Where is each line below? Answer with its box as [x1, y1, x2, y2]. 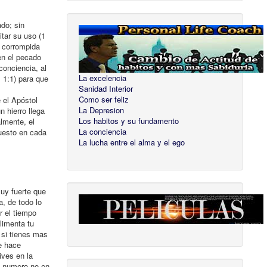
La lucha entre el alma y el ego [79, 136, 185, 148]
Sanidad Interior [79, 83, 133, 95]
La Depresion [79, 104, 125, 116]
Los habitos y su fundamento [79, 115, 179, 127]
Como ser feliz [79, 94, 129, 105]
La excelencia [79, 72, 127, 84]
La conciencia [79, 126, 127, 138]
